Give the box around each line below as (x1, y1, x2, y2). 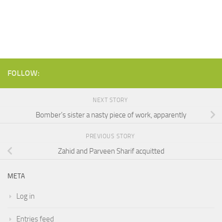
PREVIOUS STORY (86, 132, 136, 140)
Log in (16, 191, 35, 201)
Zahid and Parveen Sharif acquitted (57, 146, 165, 156)
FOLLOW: (7, 68, 40, 78)
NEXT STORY (93, 96, 129, 104)
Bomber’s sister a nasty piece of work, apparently (36, 110, 186, 119)
